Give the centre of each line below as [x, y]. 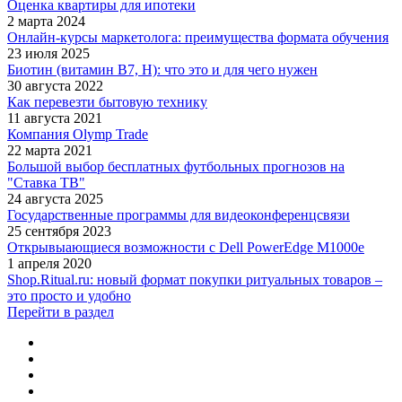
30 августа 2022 [55, 85]
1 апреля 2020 [49, 263]
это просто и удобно [69, 295]
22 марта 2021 [50, 150]
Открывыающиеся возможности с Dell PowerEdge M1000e [186, 247]
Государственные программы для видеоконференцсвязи [179, 214]
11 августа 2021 [55, 118]
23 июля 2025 [48, 53]
